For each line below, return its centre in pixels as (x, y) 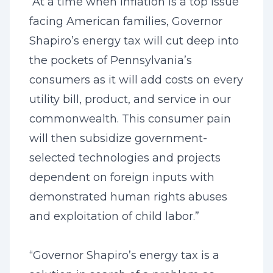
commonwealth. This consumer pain (130, 119)
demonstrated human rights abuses (128, 197)
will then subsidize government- (118, 138)
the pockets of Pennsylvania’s (111, 60)
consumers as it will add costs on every (136, 80)
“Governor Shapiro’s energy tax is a (124, 255)
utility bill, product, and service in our (130, 99)
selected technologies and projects (125, 158)
